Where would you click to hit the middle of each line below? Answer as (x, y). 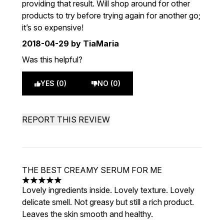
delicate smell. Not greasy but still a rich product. (108, 202)
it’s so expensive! (53, 27)
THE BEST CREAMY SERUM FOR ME (92, 170)
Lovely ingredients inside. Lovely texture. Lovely (108, 190)
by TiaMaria (94, 43)
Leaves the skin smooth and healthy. (87, 214)
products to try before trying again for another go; (111, 15)
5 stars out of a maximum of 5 (75, 185)
